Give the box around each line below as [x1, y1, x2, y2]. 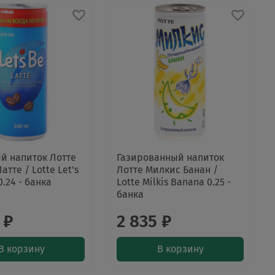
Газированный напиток [117, 152, 225, 164]
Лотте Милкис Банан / [117, 164, 219, 176]
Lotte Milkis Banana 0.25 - [117, 176, 231, 188]
